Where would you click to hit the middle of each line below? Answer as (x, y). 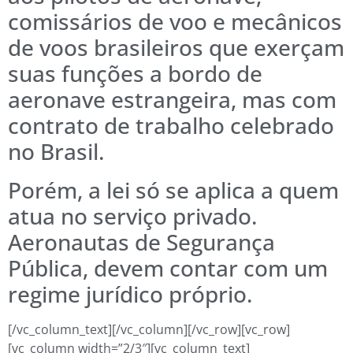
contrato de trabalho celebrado (171, 126)
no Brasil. (56, 152)
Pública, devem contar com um (168, 268)
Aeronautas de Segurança (141, 242)
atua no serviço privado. (133, 216)
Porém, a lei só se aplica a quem (173, 190)
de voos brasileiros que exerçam (176, 48)
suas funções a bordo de (135, 74)
